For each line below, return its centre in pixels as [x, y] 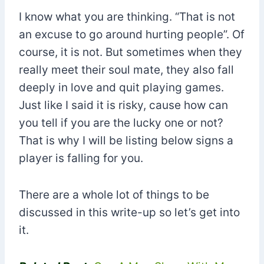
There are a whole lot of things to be [114, 194]
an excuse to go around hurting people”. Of [132, 34]
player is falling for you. [81, 158]
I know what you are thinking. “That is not [127, 16]
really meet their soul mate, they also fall [126, 70]
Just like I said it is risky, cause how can [123, 105]
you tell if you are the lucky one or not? [121, 123]
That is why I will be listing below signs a [126, 140]
